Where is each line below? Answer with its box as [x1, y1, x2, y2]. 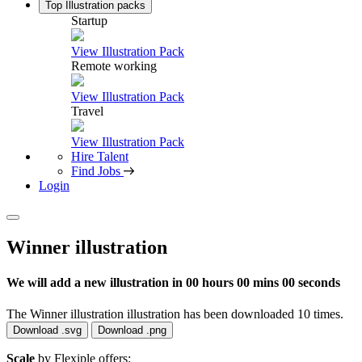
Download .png [98, 324, 166, 337]
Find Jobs [71, 164, 120, 178]
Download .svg [13, 324, 82, 337]
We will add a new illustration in [6, 276, 186, 290]
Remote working [71, 59, 157, 73]
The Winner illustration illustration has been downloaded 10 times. [6, 307, 343, 322]
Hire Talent [71, 149, 128, 163]
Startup [71, 14, 107, 27]
